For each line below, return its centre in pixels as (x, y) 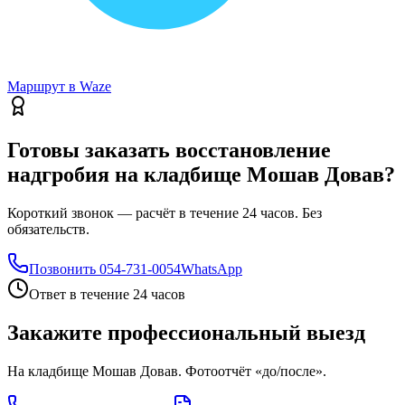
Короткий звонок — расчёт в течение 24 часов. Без (165, 213)
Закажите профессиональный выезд (186, 333)
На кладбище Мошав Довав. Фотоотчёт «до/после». (167, 371)
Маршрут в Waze (59, 87)
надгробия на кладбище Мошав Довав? (201, 175)
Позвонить (62, 269)
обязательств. (48, 230)
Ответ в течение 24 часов (107, 295)
